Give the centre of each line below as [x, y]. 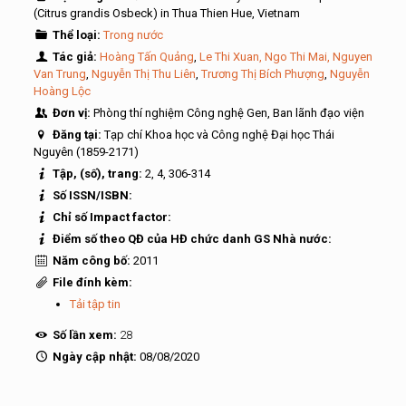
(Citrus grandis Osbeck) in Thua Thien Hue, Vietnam [166, 13]
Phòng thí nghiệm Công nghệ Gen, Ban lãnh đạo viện [229, 113]
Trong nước [133, 35]
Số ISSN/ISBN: [91, 195]
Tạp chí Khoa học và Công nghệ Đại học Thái [219, 135]
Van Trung [59, 74]
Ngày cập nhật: [95, 357]
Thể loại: [77, 35]
